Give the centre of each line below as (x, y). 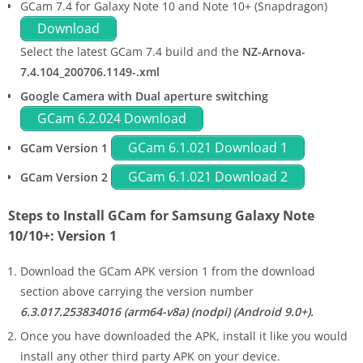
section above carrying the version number (137, 292)
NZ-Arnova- (274, 52)
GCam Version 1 (64, 148)
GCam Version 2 (64, 177)
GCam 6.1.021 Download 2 (208, 177)
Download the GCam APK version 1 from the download (168, 271)
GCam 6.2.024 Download (112, 119)
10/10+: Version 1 (62, 236)
